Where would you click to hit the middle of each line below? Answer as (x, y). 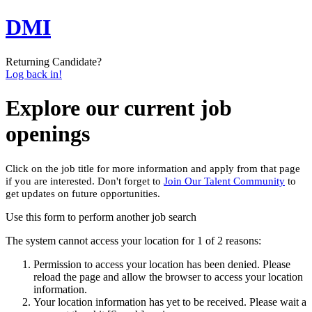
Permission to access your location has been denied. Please (162, 264)
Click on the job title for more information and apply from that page (153, 168)
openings (48, 134)
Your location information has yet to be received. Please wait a (170, 302)
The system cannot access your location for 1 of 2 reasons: (133, 240)
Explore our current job (119, 108)
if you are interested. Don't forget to (83, 181)
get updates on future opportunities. (84, 193)
